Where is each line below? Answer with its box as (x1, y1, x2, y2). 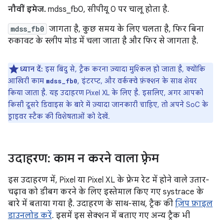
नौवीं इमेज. (8, 4, 46, 15)
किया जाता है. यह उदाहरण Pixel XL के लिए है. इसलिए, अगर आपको (8, 88, 203, 98)
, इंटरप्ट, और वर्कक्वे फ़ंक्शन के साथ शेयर (77, 76, 197, 86)
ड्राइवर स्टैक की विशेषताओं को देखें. (8, 112, 110, 121)
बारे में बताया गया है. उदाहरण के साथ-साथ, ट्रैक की (8, 199, 175, 209)
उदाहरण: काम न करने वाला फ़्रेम (8, 151, 159, 166)
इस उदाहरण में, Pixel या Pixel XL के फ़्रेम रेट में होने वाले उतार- (8, 175, 209, 185)
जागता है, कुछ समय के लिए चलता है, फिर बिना (47, 24, 204, 35)
